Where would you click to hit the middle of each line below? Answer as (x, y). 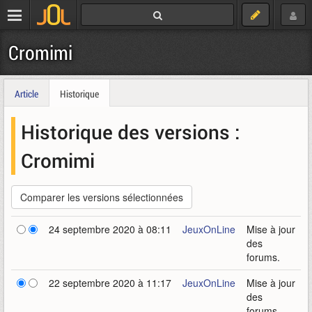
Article (26, 94)
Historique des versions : (131, 132)
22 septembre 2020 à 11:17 (110, 283)
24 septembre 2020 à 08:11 (110, 229)
